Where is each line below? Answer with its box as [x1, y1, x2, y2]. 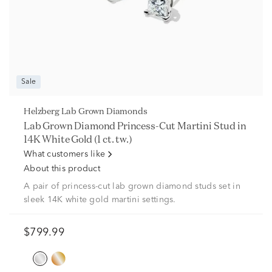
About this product [24, 165, 101, 173]
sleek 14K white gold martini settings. [24, 195, 176, 204]
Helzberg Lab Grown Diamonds [30, 106, 148, 117]
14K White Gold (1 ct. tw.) [24, 133, 132, 145]
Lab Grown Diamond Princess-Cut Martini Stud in [24, 120, 246, 132]
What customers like [24, 150, 106, 158]
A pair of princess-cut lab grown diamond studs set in [24, 182, 240, 191]
